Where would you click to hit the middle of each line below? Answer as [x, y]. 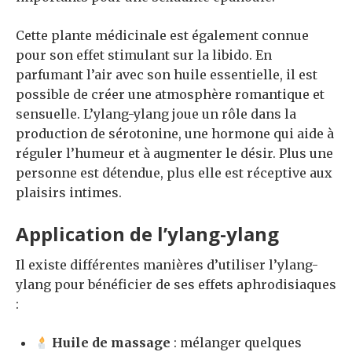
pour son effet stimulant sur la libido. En [144, 55]
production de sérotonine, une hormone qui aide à [175, 134]
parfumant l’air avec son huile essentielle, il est [167, 75]
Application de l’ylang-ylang [147, 234]
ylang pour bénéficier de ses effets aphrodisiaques [176, 285]
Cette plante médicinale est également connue [162, 36]
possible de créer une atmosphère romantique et [170, 95]
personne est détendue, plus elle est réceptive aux [174, 173]
